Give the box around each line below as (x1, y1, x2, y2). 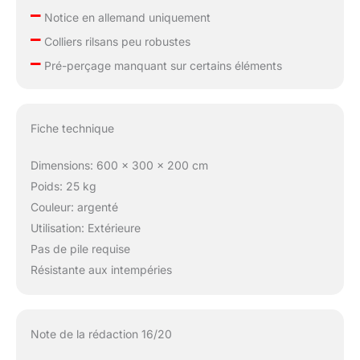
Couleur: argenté (30, 199, 118, 214)
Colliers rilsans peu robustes (40, 35, 190, 49)
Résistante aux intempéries (30, 262, 172, 276)
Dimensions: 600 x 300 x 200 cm (30, 157, 208, 172)
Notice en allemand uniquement (40, 10, 211, 25)
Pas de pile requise (30, 241, 130, 256)
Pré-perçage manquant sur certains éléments (40, 59, 282, 73)
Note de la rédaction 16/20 (30, 326, 172, 341)
